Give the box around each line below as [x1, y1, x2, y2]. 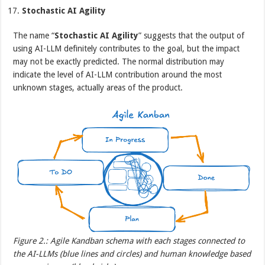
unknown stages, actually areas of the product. [13, 82, 183, 92]
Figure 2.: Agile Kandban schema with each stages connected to [13, 236, 245, 246]
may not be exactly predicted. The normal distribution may [13, 56, 225, 66]
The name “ [13, 30, 55, 40]
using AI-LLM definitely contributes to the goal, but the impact [13, 43, 240, 53]
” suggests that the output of [138, 30, 245, 40]
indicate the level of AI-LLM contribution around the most [13, 69, 222, 79]
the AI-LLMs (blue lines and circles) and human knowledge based [13, 249, 251, 259]
